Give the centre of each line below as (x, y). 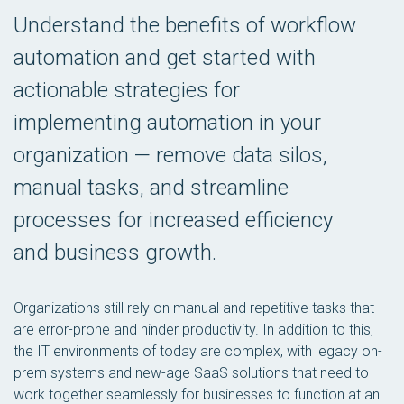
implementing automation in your (167, 123)
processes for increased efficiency (173, 220)
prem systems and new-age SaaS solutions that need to (191, 373)
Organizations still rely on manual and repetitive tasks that (194, 308)
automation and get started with (165, 58)
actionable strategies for (127, 90)
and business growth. (115, 252)
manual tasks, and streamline (151, 188)
